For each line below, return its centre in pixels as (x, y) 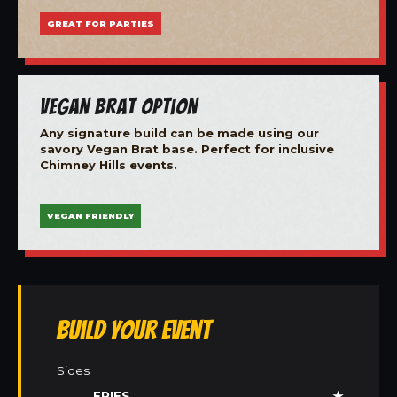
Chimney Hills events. (109, 164)
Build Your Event (134, 330)
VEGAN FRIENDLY (90, 216)
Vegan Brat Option (119, 106)
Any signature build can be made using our (179, 132)
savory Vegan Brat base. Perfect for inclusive (187, 148)
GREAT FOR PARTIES (101, 23)
